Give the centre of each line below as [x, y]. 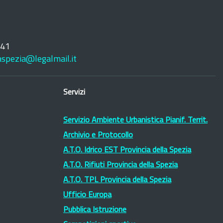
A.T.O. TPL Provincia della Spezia [117, 180]
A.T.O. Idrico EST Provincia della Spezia [127, 150]
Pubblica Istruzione [95, 210]
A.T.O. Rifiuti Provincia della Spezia [120, 165]
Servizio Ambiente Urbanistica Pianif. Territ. [135, 120]
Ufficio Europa [87, 195]
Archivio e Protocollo [98, 135]
